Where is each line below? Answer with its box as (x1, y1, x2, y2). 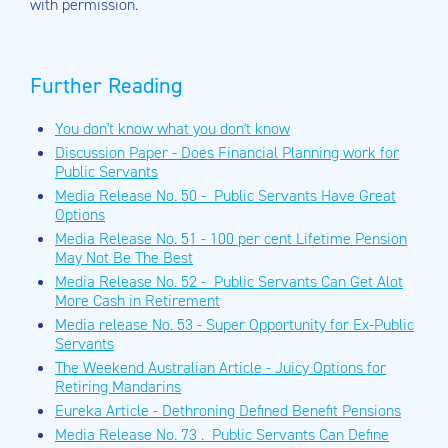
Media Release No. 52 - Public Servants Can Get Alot (55, 271, 403, 292)
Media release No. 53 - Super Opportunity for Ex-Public (55, 314, 414, 335)
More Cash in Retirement (55, 290, 220, 311)
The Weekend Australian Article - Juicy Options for (55, 357, 386, 378)
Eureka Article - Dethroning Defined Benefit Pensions (55, 400, 401, 421)
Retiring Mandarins (55, 376, 181, 397)
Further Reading (30, 71, 182, 100)
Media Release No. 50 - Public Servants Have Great (55, 185, 396, 206)
